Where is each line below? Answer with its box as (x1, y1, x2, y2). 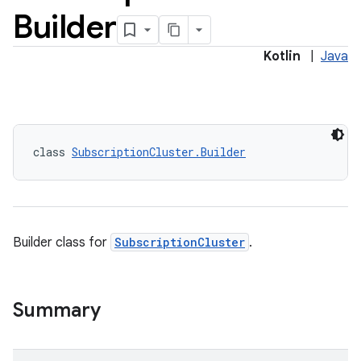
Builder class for (13, 234, 110, 251)
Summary (13, 298, 101, 322)
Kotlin (263, 48, 301, 64)
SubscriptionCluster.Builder (72, 144, 246, 160)
